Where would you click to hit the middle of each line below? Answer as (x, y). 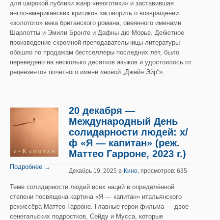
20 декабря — (102, 110)
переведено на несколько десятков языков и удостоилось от (101, 62)
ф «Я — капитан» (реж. (124, 143)
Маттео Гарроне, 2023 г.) (127, 154)
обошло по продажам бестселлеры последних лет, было (95, 52)
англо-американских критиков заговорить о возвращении (94, 13)
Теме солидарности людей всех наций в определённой (92, 187)
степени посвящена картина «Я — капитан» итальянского (96, 197)
